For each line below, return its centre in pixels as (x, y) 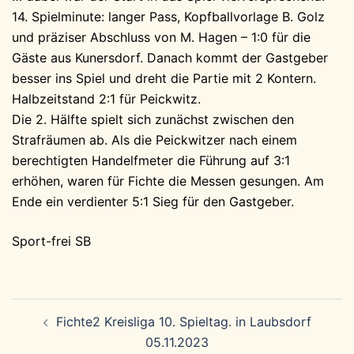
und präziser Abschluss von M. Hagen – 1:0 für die (161, 37)
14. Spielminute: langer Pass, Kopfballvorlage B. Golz (168, 17)
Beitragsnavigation (98, 309)
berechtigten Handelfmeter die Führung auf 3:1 (151, 160)
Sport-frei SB (51, 241)
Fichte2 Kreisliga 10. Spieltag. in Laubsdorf (183, 322)
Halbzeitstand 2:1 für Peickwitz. (106, 99)
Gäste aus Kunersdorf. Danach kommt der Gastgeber (170, 58)
